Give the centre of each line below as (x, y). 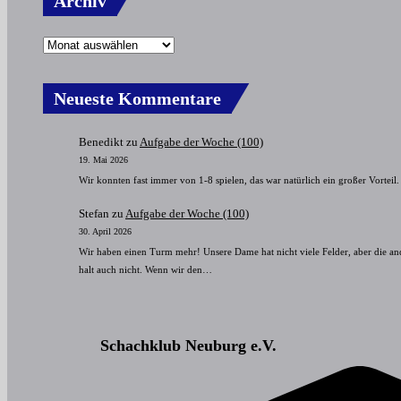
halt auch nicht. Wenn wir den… (145, 269)
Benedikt (101, 141)
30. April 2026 (105, 231)
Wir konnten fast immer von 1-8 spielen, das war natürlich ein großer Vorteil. (239, 179)
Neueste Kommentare (137, 98)
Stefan (94, 213)
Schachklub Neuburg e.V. (188, 345)
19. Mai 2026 (103, 159)
